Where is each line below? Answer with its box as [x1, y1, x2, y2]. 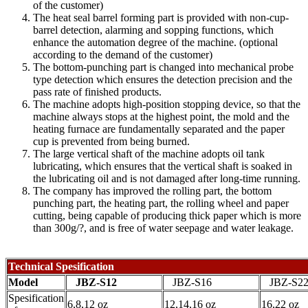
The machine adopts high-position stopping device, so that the [33, 98, 300, 111]
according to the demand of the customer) [33, 49, 212, 61]
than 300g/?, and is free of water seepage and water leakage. [33, 222, 294, 234]
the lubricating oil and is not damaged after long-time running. [33, 173, 300, 185]
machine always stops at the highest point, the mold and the [33, 111, 289, 123]
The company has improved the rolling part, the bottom [33, 185, 272, 197]
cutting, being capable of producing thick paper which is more [33, 210, 301, 222]
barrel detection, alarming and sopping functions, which [33, 24, 274, 36]
